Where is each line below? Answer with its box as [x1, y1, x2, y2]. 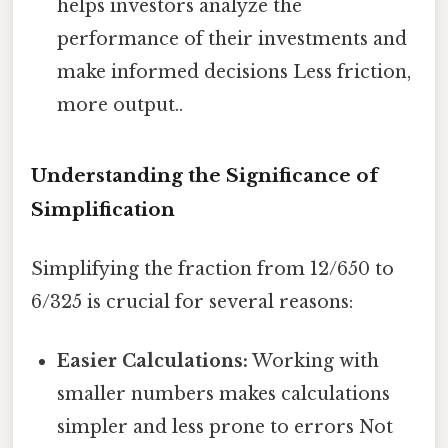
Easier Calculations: [57, 350, 249, 373]
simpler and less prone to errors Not [57, 416, 394, 439]
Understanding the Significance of [31, 163, 378, 187]
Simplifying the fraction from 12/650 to [31, 257, 394, 280]
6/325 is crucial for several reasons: [31, 290, 353, 313]
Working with [248, 350, 380, 373]
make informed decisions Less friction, [57, 60, 412, 83]
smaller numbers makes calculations [57, 383, 391, 406]
